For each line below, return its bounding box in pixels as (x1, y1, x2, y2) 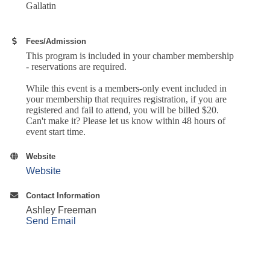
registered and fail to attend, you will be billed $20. (26, 104, 219, 115)
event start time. (26, 126, 86, 137)
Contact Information (26, 190, 101, 200)
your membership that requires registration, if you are (26, 93, 227, 104)
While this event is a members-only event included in (26, 83, 227, 93)
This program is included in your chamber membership (26, 50, 234, 61)
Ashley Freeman (26, 204, 97, 215)
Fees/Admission (26, 36, 87, 46)
